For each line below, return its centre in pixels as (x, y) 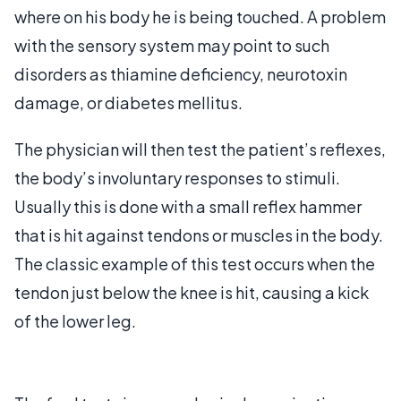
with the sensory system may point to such (172, 45)
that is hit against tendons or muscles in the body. (199, 235)
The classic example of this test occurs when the (195, 263)
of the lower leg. (75, 320)
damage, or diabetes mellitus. (128, 102)
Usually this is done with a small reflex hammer (188, 206)
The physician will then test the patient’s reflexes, (200, 149)
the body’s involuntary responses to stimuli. (177, 177)
